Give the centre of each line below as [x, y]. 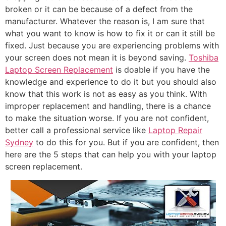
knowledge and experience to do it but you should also [111, 82]
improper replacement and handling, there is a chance [108, 106]
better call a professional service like [77, 130]
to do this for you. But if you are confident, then [126, 143]
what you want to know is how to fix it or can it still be [110, 34]
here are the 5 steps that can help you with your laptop [111, 155]
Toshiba [204, 58]
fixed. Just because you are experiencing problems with [112, 46]
